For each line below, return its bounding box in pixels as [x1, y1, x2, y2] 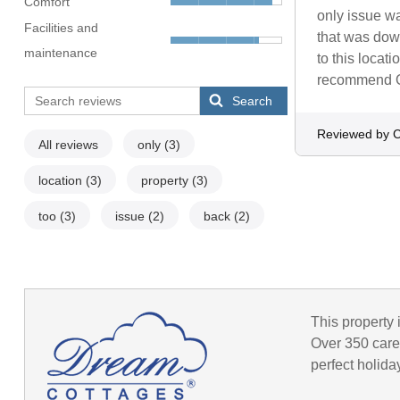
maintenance [23, 46, 97, 61]
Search [232, 94, 273, 109]
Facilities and [23, 21, 98, 36]
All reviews [37, 137, 98, 153]
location [37, 173, 86, 188]
